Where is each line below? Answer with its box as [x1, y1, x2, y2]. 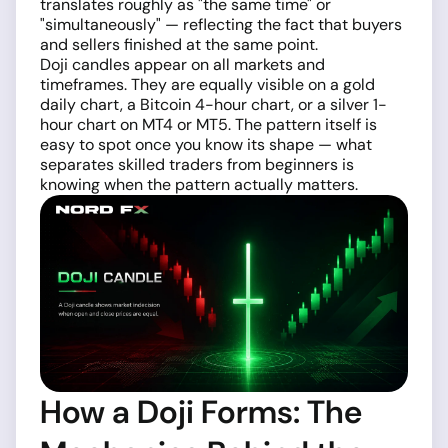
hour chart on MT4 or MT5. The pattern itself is [40, 114, 377, 136]
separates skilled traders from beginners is [40, 154, 354, 176]
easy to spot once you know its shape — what [40, 134, 372, 156]
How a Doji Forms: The [40, 390, 362, 433]
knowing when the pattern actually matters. [40, 174, 358, 196]
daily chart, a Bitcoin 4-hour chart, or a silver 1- [40, 94, 387, 116]
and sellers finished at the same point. [40, 34, 318, 56]
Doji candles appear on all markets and [40, 54, 325, 76]
